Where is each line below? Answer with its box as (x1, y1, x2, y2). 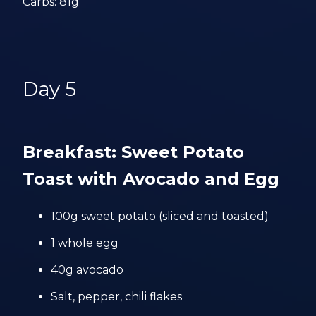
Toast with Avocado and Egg (23, 169, 280, 189)
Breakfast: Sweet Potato (23, 142, 245, 162)
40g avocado (51, 263, 124, 276)
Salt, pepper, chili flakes (51, 290, 183, 303)
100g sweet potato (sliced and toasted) (51, 209, 269, 223)
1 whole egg (51, 236, 119, 250)
